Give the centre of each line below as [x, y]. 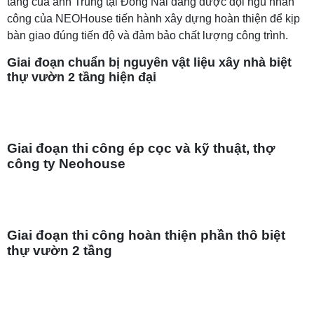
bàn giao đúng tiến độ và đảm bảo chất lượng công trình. [148, 35]
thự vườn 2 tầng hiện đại [82, 77]
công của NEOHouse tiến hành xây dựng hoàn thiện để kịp [153, 18]
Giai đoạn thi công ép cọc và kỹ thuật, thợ [141, 148]
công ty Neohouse [66, 163]
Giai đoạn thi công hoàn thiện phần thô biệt [146, 235]
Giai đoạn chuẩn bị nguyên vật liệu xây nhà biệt [149, 62]
